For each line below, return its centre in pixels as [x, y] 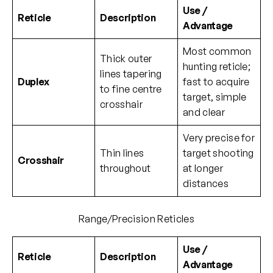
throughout [126, 168]
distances [206, 184]
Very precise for [219, 138]
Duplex [34, 82]
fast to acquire [216, 82]
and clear [204, 112]
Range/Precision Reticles [136, 219]
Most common [217, 51]
